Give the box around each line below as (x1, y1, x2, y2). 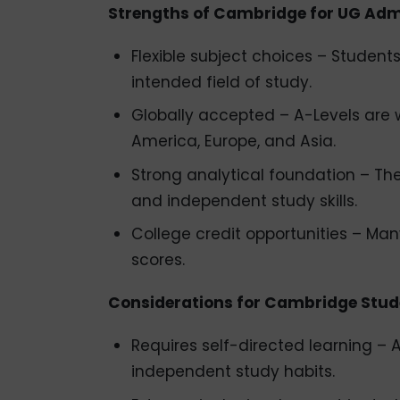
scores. (130, 249, 185, 271)
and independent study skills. (130, 189, 357, 212)
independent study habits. (130, 361, 335, 383)
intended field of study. (130, 71, 312, 93)
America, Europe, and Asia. (130, 130, 336, 153)
